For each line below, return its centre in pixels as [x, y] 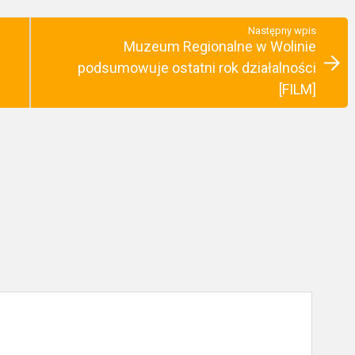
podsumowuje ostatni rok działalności [197, 68]
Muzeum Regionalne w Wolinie [220, 46]
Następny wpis [282, 31]
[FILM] [298, 89]
